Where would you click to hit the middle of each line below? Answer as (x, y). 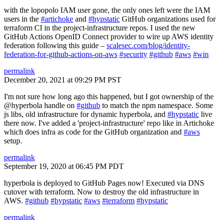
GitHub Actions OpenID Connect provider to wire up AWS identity (109, 37)
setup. (13, 141)
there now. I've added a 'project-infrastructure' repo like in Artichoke (109, 123)
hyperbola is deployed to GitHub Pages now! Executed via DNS (104, 183)
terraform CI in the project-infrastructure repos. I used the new (100, 28)
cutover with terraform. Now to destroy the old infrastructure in (101, 192)
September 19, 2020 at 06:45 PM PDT (64, 166)
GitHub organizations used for (168, 19)
